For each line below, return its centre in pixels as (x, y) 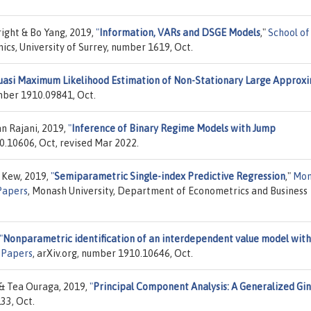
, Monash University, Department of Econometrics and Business (168, 191)
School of (289, 32)
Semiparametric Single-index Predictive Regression (170, 176)
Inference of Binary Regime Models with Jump (174, 128)
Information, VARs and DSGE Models (180, 32)
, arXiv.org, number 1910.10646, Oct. (113, 253)
